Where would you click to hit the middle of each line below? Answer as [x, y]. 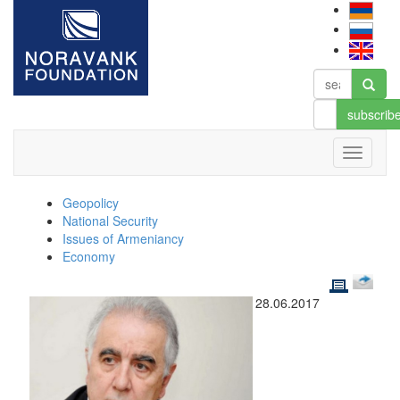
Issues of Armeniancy [123, 238]
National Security [110, 221]
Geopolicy [91, 203]
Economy [89, 256]
